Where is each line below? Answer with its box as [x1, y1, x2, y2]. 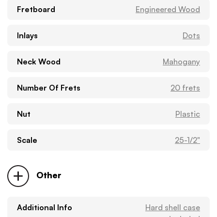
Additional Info [17, 202, 72, 212]
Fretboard [17, 4, 55, 14]
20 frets [170, 82, 200, 93]
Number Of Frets [17, 82, 80, 93]
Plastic [175, 108, 200, 119]
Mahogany [163, 56, 200, 66]
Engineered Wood [136, 4, 200, 14]
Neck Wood [17, 56, 61, 66]
